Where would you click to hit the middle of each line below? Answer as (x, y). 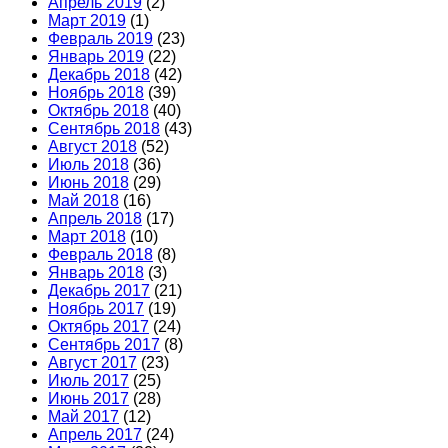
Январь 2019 (96, 57)
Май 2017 (83, 417)
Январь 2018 (96, 273)
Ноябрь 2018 (96, 93)
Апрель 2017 (95, 435)
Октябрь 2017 (98, 327)
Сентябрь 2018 (104, 129)
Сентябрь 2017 (104, 345)
